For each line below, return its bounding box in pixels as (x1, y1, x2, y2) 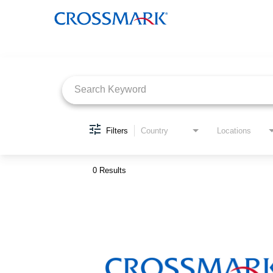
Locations (217, 126, 251, 135)
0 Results (93, 165, 126, 175)
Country (141, 126, 168, 135)
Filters (106, 126, 128, 135)
